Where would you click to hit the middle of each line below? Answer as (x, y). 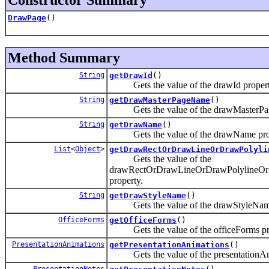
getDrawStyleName (148, 195)
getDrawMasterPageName (160, 100)
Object (88, 149)
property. (126, 180)
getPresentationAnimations (169, 244)
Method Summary (64, 57)
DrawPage (27, 17)
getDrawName (136, 124)
